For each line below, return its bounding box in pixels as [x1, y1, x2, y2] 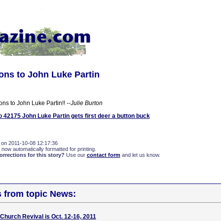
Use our [64, 152, 87, 158]
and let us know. [120, 152, 160, 158]
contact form [86, 152, 120, 158]
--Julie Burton [66, 100, 103, 107]
